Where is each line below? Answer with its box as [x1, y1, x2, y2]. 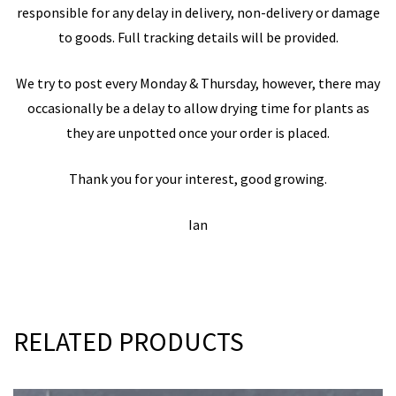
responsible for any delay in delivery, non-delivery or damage [16, 3, 380, 21]
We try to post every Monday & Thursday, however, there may [16, 73, 380, 92]
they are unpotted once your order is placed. [66, 123, 330, 141]
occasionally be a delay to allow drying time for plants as [27, 98, 369, 117]
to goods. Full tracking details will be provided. [57, 27, 339, 46]
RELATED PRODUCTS [13, 324, 244, 358]
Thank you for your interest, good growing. [69, 169, 327, 187]
